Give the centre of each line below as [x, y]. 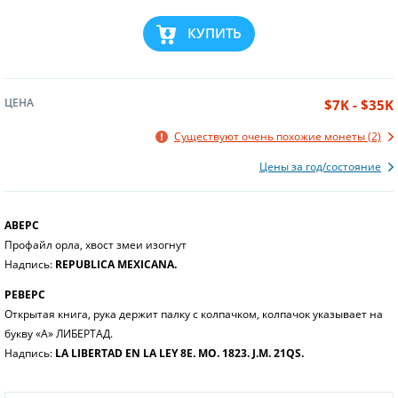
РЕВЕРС [25, 294]
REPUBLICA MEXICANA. [116, 264]
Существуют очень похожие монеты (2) [278, 136]
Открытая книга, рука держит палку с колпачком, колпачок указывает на [194, 314]
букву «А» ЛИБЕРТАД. [59, 333]
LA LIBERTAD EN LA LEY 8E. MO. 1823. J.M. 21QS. [179, 353]
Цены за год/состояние [320, 166]
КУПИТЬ [215, 33]
